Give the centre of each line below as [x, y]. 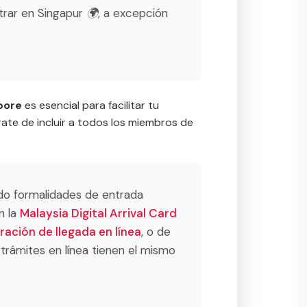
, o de [156, 232]
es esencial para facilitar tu [90, 105]
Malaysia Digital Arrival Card [98, 213]
